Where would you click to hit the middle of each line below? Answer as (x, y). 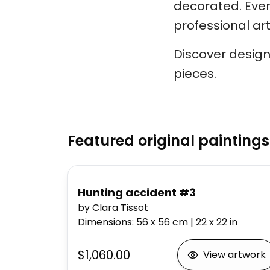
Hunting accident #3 (137, 193)
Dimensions (105, 222)
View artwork (234, 255)
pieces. (195, 74)
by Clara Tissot (113, 208)
